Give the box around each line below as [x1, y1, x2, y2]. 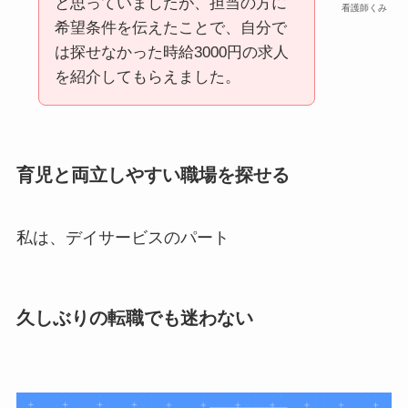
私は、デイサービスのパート [15, 229, 229, 248]
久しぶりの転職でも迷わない [15, 308, 253, 329]
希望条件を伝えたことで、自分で [54, 18, 287, 36]
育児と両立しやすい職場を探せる [15, 164, 290, 185]
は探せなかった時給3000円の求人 [54, 43, 289, 61]
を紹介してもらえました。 [54, 67, 240, 86]
